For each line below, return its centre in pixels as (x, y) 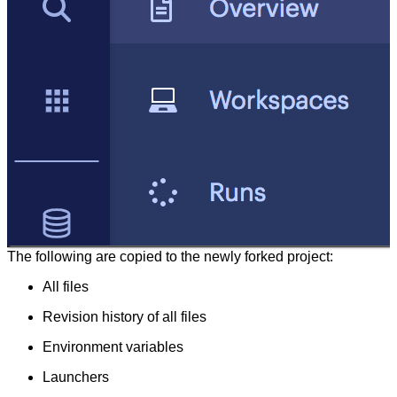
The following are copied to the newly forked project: (170, 257)
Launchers (76, 378)
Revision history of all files (125, 317)
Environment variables (113, 347)
